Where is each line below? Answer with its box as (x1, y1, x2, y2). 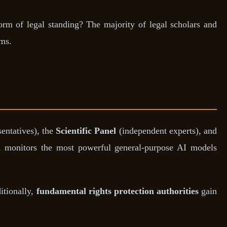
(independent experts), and (116, 125, 217, 136)
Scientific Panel (56, 125, 117, 136)
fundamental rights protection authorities (36, 185, 199, 196)
